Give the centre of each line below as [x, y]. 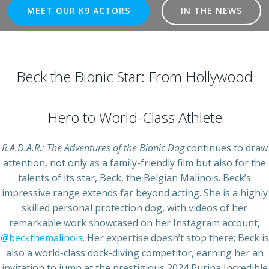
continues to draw [226, 148]
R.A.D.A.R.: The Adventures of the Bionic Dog [93, 148]
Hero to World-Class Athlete [134, 117]
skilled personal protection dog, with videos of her [134, 208]
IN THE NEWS [211, 11]
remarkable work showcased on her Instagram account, [134, 223]
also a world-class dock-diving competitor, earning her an [134, 253]
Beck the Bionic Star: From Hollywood [134, 77]
